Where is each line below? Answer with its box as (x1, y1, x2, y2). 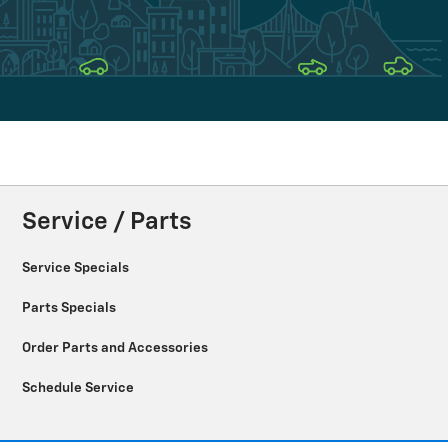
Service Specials (22, 260, 132, 275)
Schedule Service (22, 380, 137, 395)
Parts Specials (22, 300, 119, 315)
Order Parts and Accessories (22, 340, 211, 355)
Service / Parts (22, 210, 192, 235)
